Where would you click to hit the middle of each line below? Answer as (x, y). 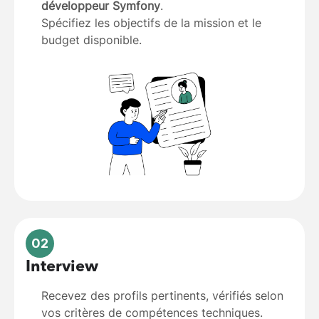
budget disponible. (91, 40)
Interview (62, 267)
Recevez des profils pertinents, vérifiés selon (162, 296)
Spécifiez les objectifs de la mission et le (151, 23)
